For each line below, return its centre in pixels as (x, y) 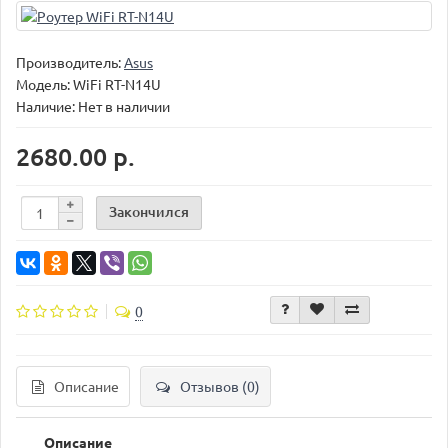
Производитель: (70, 62)
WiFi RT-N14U (117, 84)
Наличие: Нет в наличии (93, 106)
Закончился (149, 211)
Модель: (44, 84)
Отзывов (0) (220, 386)
